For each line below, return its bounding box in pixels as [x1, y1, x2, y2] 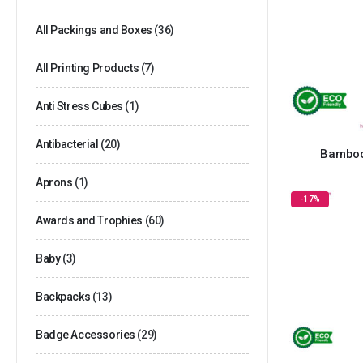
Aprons [36, 175, 73, 189]
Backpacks [36, 289, 91, 303]
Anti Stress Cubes [36, 99, 123, 113]
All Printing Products [36, 61, 139, 75]
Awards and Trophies [36, 213, 143, 227]
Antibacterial [36, 137, 99, 151]
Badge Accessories [36, 327, 135, 341]
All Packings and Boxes [36, 23, 152, 36]
